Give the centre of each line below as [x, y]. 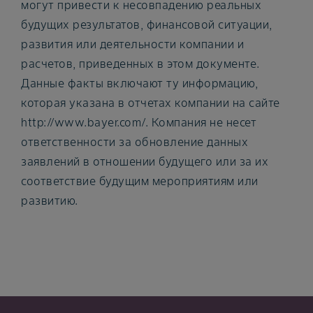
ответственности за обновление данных [134, 141]
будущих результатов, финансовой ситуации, [147, 24]
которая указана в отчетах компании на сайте [151, 102]
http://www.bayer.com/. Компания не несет [139, 122]
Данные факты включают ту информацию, [139, 83]
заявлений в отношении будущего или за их [145, 161]
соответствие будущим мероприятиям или [140, 181]
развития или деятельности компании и [132, 44]
